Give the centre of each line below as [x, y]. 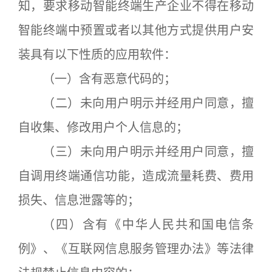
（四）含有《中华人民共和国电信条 [148, 225]
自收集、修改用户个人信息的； [103, 128]
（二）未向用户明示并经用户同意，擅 [148, 104]
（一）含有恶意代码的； [109, 79]
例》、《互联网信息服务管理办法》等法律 [136, 249]
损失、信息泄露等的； [79, 201]
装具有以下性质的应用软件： [97, 55]
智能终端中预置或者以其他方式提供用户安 [136, 31]
